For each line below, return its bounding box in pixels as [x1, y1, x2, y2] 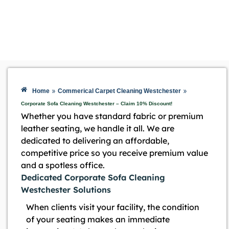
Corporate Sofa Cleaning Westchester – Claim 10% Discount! [21, 101, 172, 107]
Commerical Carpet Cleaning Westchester [58, 87, 181, 95]
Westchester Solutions [21, 185, 111, 195]
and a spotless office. [21, 160, 105, 171]
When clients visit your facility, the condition [26, 202, 199, 213]
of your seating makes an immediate [26, 214, 170, 225]
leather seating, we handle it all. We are [21, 123, 174, 134]
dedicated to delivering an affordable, [21, 135, 169, 146]
